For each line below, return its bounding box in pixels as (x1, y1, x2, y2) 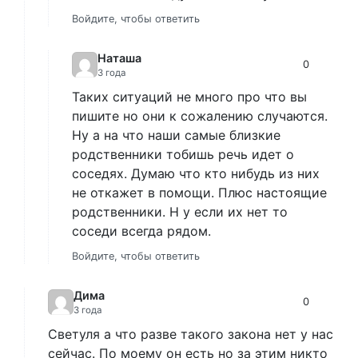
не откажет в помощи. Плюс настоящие (72, 184, 327, 201)
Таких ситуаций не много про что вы (72, 88, 307, 105)
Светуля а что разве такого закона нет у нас (48, 325, 333, 342)
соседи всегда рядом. (72, 222, 211, 239)
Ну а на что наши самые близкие (72, 126, 280, 143)
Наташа (97, 50, 141, 65)
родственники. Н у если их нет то (72, 203, 288, 220)
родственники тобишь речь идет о (72, 145, 294, 162)
